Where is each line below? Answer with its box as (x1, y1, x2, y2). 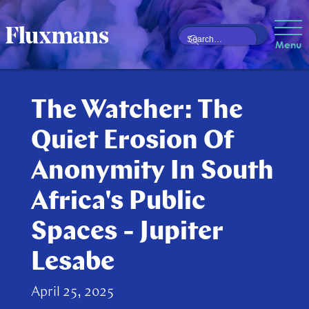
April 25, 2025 (30, 286, 114, 299)
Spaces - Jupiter (30, 219, 223, 246)
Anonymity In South (30, 159, 274, 186)
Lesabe (30, 250, 114, 277)
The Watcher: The (30, 98, 243, 125)
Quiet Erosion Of (30, 128, 234, 155)
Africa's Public (30, 189, 206, 216)
